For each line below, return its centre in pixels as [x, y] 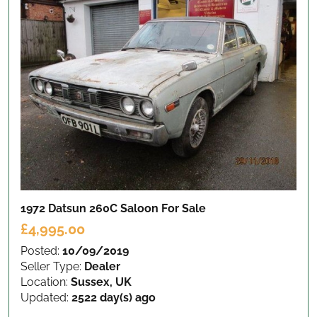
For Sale [184, 208]
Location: [46, 282]
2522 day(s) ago [114, 297]
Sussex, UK [101, 282]
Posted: [41, 250]
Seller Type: [52, 266]
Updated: [46, 297]
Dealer [102, 266]
